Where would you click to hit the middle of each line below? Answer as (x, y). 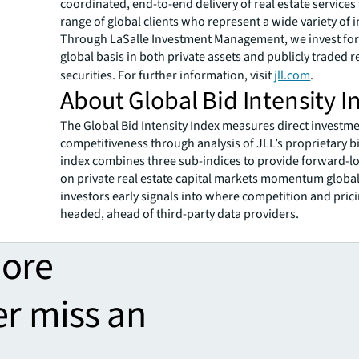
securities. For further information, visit (167, 75)
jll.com (292, 75)
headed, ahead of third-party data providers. (180, 214)
